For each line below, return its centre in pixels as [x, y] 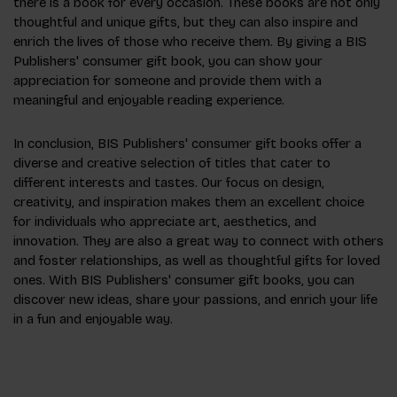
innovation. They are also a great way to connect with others [198, 241]
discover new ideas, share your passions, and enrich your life [195, 300]
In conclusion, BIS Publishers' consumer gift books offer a [187, 144]
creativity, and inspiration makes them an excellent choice [189, 202]
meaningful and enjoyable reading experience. [149, 101]
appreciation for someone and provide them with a [167, 81]
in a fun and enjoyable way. [93, 319]
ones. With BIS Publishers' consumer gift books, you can [184, 280]
